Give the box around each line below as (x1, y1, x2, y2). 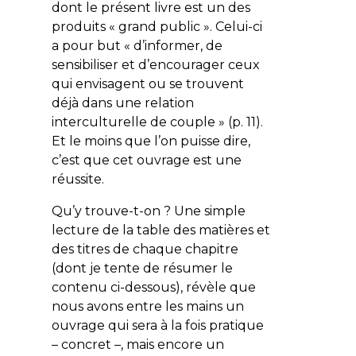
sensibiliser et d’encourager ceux (51, 56, 260, 72)
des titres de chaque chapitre (51, 241, 238, 257)
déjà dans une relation (51, 95, 194, 110)
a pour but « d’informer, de (51, 37, 222, 53)
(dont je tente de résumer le (51, 260, 233, 276)
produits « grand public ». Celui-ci (51, 18, 262, 34)
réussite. (51, 171, 104, 187)
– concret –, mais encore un (51, 336, 224, 352)
